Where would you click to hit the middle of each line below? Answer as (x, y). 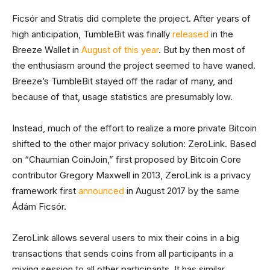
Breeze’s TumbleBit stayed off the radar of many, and (122, 81)
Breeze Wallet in (47, 50)
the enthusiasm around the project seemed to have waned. (134, 66)
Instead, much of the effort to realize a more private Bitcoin (134, 128)
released (190, 34)
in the (221, 34)
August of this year (120, 50)
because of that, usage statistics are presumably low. (122, 97)
